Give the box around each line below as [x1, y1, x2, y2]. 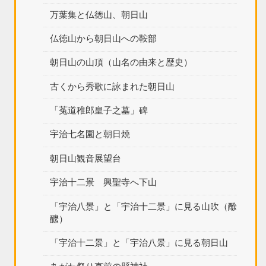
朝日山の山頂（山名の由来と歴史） [49, 56, 192, 68]
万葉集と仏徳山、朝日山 [49, 8, 148, 20]
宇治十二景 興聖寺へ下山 [49, 176, 157, 188]
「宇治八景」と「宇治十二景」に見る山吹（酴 [49, 200, 237, 211]
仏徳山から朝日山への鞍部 [49, 33, 157, 44]
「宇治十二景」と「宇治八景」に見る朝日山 [49, 236, 228, 248]
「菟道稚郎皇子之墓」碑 [49, 104, 148, 116]
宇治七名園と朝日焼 [49, 128, 130, 140]
